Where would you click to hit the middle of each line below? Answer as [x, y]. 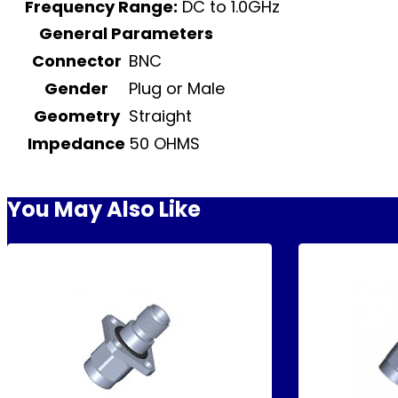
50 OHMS [164, 144]
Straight [160, 116]
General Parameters [126, 34]
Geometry [76, 116]
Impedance [76, 144]
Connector [76, 61]
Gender [76, 89]
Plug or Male [177, 89]
